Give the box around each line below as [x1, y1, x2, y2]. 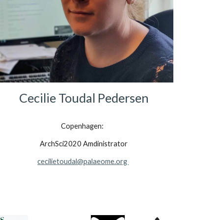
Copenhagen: [61, 122, 107, 131]
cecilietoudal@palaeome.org [37, 157, 129, 166]
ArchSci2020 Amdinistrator [40, 139, 128, 148]
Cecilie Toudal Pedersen [19, 90, 149, 106]
